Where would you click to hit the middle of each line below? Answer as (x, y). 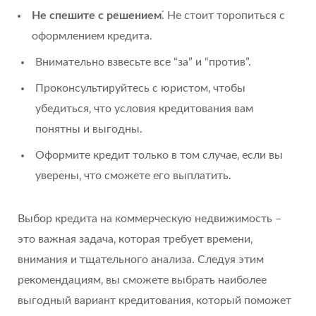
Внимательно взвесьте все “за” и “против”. (143, 62)
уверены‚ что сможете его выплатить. (133, 176)
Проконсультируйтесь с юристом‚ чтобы (140, 89)
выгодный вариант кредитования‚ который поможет (154, 301)
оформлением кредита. (92, 36)
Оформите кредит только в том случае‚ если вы (159, 156)
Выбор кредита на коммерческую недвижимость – (150, 219)
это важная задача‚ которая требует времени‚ (135, 239)
